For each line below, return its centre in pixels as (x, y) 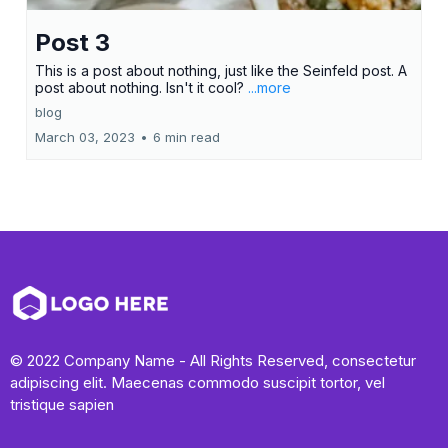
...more (269, 87)
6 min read (186, 137)
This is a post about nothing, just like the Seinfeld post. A (221, 70)
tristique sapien (62, 404)
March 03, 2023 (85, 137)
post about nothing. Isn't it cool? (141, 87)
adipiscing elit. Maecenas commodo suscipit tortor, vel (197, 382)
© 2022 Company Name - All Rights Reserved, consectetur (213, 360)
